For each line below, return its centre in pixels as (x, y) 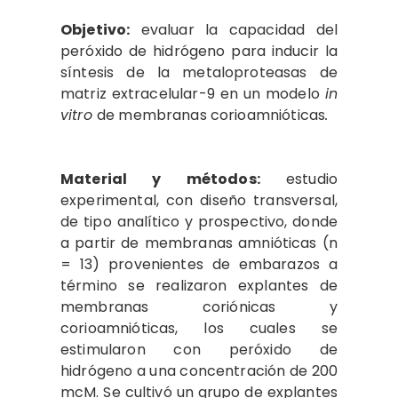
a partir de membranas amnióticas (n (199, 243)
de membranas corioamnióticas (211, 115)
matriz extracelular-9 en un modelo (193, 94)
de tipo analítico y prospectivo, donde (199, 222)
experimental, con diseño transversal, (199, 201)
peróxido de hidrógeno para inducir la (199, 52)
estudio (298, 179)
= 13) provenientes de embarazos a (199, 265)
